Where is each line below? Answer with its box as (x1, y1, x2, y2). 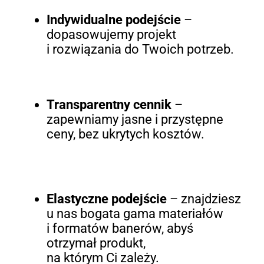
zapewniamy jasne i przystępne (46, 112, 223, 127)
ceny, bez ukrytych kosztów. (46, 127, 204, 142)
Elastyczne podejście (46, 192, 167, 207)
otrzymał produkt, (46, 236, 146, 251)
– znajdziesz (166, 192, 241, 207)
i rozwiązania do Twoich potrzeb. (46, 42, 234, 57)
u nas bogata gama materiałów (46, 206, 223, 222)
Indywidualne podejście (46, 12, 181, 28)
